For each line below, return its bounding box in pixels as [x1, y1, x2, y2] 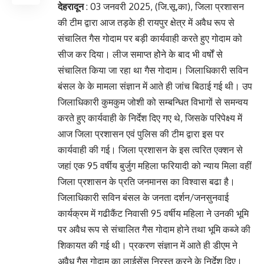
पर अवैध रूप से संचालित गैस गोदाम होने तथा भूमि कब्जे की [58, 223, 250, 235]
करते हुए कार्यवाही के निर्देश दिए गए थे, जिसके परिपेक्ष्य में [58, 111, 242, 124]
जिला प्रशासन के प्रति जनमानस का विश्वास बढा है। [58, 175, 235, 187]
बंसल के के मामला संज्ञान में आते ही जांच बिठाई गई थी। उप [58, 80, 252, 92]
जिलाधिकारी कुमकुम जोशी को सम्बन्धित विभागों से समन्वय [58, 95, 248, 108]
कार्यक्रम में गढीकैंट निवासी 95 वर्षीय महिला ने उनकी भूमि [58, 207, 249, 219]
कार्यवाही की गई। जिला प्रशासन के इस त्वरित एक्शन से [58, 143, 243, 156]
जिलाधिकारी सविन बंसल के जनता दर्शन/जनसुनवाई [58, 191, 229, 203]
